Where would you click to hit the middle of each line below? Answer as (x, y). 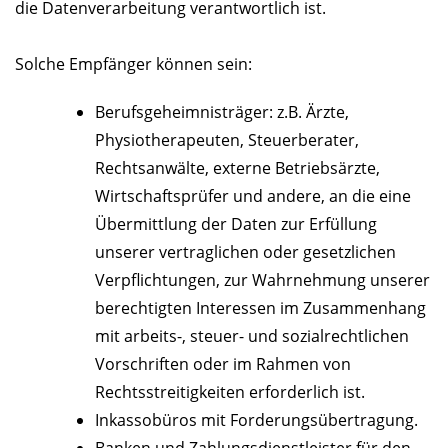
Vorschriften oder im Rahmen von (223, 364)
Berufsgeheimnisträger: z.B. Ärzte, (222, 112)
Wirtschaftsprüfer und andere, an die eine (253, 196)
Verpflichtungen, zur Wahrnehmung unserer (262, 280)
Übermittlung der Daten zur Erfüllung (236, 224)
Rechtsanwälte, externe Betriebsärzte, (237, 168)
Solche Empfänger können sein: (133, 64)
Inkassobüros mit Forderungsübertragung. (256, 420)
